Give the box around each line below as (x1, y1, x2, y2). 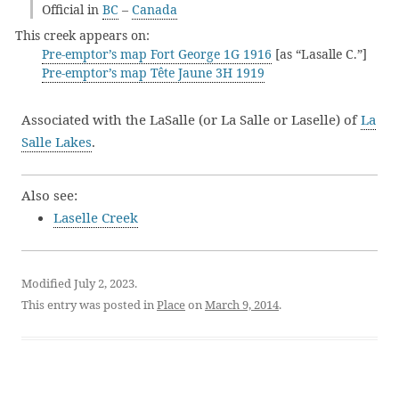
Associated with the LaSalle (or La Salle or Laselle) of (21, 110, 361, 128)
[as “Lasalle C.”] (272, 45, 367, 62)
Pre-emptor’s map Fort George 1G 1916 (42, 45, 272, 62)
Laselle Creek (53, 208, 138, 226)
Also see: (21, 186, 77, 204)
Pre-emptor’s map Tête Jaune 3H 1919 (42, 64, 265, 81)
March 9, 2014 (205, 297, 279, 313)
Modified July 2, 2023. (21, 275, 137, 291)
